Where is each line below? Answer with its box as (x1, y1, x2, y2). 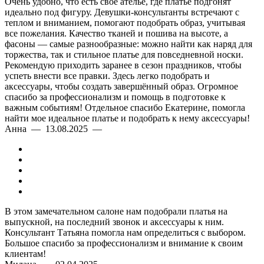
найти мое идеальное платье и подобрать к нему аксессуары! (5, 113, 250, 123)
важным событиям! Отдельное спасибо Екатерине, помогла (5, 103, 245, 113)
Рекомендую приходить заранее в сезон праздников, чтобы (5, 60, 242, 70)
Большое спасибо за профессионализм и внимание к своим (5, 238, 243, 248)
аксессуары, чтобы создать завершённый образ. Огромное (5, 81, 238, 91)
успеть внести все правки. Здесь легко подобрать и (5, 71, 210, 81)
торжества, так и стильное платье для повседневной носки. (5, 49, 243, 60)
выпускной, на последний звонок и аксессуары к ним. (5, 217, 224, 227)
